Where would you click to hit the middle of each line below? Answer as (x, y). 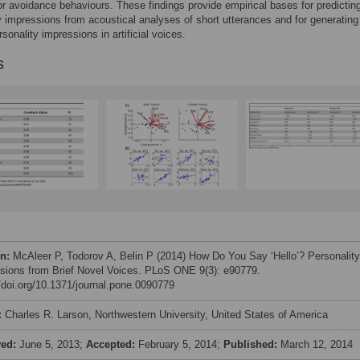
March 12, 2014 (317, 344)
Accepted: (112, 344)
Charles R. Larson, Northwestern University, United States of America (166, 315)
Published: (252, 344)
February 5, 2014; (181, 344)
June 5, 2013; (53, 344)
